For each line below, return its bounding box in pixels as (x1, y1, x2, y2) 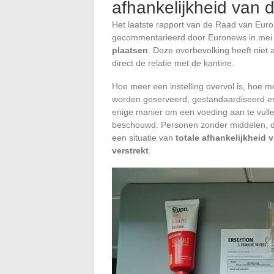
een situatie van (112, 132, 176, 143)
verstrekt (112, 145, 149, 155)
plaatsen (112, 45, 148, 55)
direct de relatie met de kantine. (112, 57, 234, 68)
